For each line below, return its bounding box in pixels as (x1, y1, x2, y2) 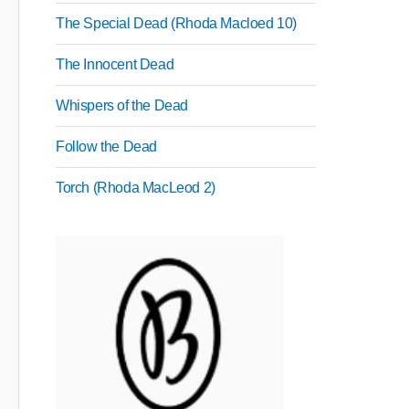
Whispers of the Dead (56, 98, 188, 113)
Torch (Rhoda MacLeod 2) (56, 180, 215, 195)
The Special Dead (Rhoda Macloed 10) (56, 16, 297, 31)
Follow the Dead (56, 139, 157, 154)
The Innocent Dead (56, 57, 174, 72)
